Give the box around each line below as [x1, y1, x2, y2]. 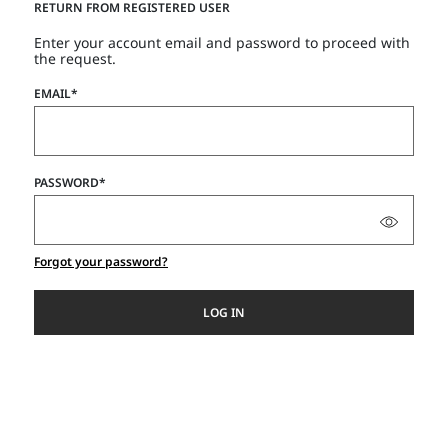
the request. [34, 49, 116, 68]
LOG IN [203, 303, 245, 321]
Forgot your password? [34, 253, 168, 270]
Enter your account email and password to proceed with [34, 33, 410, 52]
